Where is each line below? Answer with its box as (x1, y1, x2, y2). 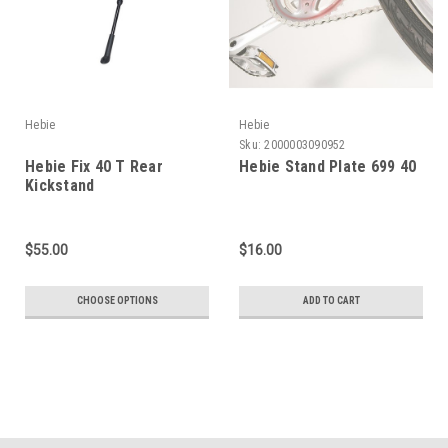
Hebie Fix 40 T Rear (25, 156, 163, 176)
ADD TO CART (302, 294, 360, 306)
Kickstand (25, 175, 95, 195)
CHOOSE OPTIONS (76, 294, 158, 306)
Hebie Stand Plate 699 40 (239, 156, 416, 176)
